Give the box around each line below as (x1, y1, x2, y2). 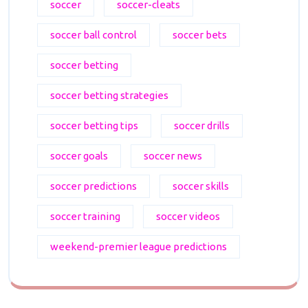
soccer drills (174, 119, 230, 131)
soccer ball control (50, 28, 137, 41)
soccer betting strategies (50, 89, 168, 101)
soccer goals (50, 149, 108, 162)
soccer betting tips (50, 119, 138, 131)
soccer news (144, 149, 202, 162)
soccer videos (156, 210, 220, 222)
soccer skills (173, 179, 229, 192)
